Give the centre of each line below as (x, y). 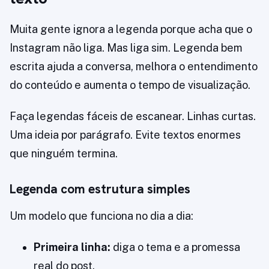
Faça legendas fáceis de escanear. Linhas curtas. (133, 116)
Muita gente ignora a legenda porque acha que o (131, 29)
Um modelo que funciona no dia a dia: (101, 216)
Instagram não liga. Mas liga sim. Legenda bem (126, 48)
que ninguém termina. (64, 154)
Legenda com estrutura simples (100, 189)
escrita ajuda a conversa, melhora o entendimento (134, 67)
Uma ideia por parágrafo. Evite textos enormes (125, 135)
